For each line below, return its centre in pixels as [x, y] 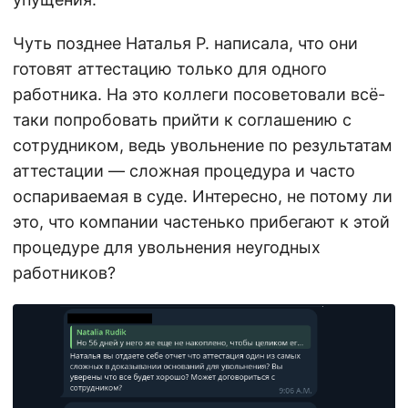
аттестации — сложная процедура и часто [184, 170]
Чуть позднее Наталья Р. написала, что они [185, 43]
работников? [64, 272]
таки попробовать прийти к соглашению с [182, 119]
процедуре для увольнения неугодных [167, 247]
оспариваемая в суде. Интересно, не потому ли [203, 196]
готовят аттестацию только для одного [170, 68]
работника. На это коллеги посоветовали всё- [199, 94]
